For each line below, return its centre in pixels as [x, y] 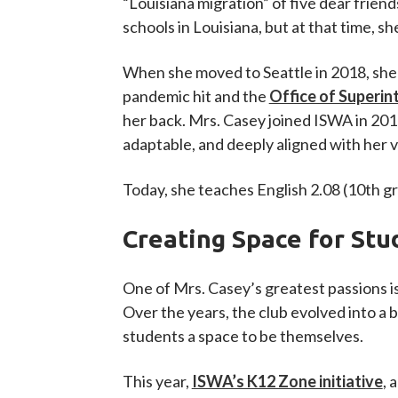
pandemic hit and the [195, 96]
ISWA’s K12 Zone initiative [287, 381]
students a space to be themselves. [243, 336]
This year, [157, 381]
